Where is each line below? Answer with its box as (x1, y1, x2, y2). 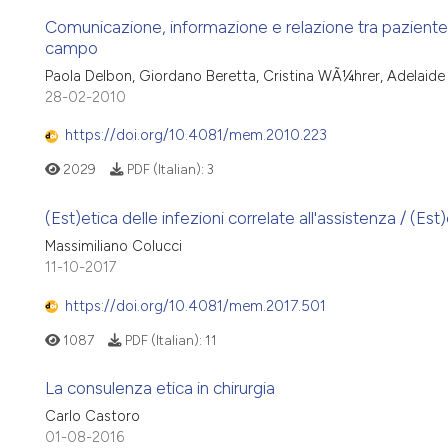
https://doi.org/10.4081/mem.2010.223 (65, 126, 327, 145)
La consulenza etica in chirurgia (45, 378, 275, 399)
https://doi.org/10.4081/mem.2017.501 (65, 296, 326, 315)
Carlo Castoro (45, 407, 140, 426)
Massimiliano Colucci (45, 237, 182, 256)
